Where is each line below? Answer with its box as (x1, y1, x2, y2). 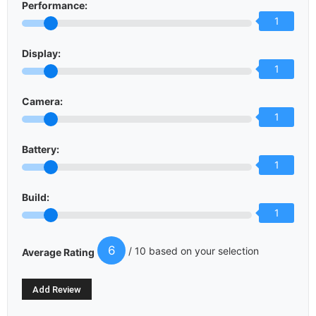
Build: (22, 191, 49, 203)
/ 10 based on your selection (126, 245, 259, 257)
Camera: (22, 95, 63, 107)
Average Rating (22, 246, 95, 258)
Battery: (22, 143, 59, 155)
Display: (22, 47, 61, 59)
